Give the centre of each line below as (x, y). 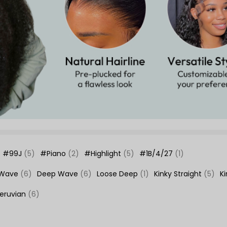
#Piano (54, 154)
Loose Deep (118, 174)
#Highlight (104, 154)
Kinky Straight (179, 174)
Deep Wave (59, 174)
